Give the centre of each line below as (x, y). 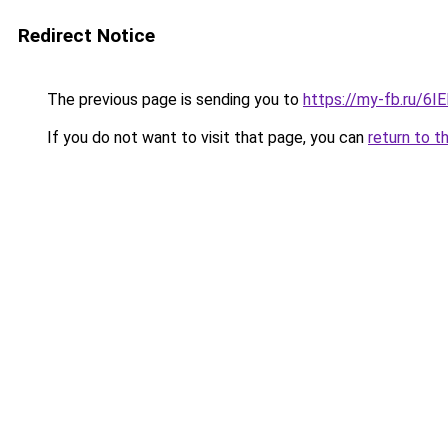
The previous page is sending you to (173, 99)
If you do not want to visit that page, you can (205, 137)
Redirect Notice (86, 35)
